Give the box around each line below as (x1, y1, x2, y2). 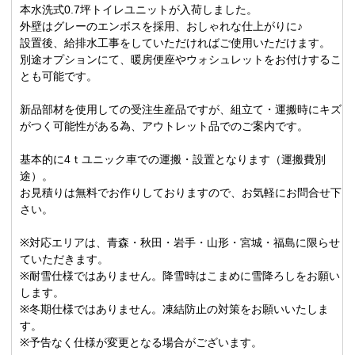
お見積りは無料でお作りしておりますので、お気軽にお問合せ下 (20, 186, 342, 200)
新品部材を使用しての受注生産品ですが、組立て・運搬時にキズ (20, 103, 342, 116)
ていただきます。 (20, 253, 109, 266)
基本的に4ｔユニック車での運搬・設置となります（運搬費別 (20, 153, 326, 166)
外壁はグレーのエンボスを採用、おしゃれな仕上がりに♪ (20, 20, 303, 33)
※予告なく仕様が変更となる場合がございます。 (20, 336, 263, 349)
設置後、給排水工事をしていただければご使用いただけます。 (20, 36, 331, 50)
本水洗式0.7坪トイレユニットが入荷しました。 (20, 3, 258, 17)
